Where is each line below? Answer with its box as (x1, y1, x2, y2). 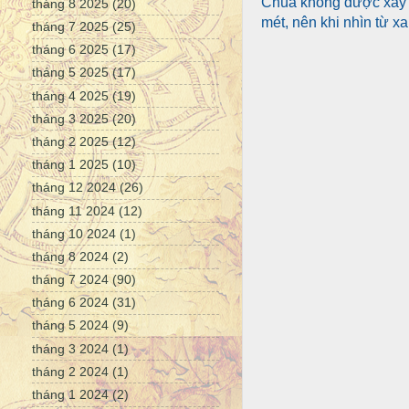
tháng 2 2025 (32, 133, 109, 149)
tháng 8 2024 (32, 248, 109, 264)
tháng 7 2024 (32, 272, 109, 288)
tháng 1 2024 (32, 387, 109, 403)
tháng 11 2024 (32, 203, 115, 218)
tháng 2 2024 (32, 363, 109, 379)
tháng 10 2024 (32, 225, 116, 241)
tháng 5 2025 (32, 65, 109, 80)
